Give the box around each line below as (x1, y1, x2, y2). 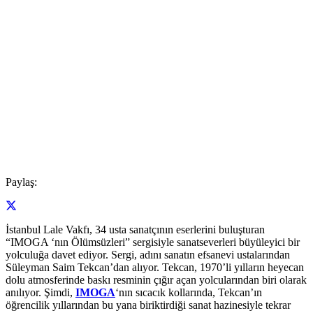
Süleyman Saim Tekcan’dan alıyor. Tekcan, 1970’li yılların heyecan (6, 261, 304, 274)
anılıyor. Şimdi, (6, 286, 75, 299)
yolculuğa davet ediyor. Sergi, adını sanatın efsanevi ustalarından (6, 249, 290, 261)
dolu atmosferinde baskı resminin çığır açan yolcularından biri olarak (6, 274, 307, 286)
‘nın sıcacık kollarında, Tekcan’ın (115, 286, 262, 299)
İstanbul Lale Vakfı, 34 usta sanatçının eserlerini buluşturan (6, 224, 265, 236)
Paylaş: (6, 175, 37, 188)
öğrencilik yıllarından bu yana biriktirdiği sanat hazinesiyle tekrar (6, 299, 291, 312)
